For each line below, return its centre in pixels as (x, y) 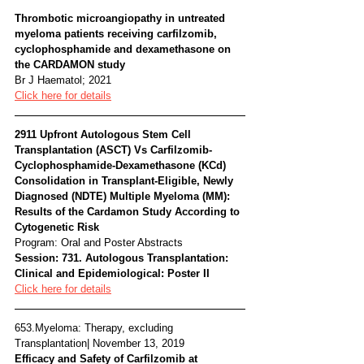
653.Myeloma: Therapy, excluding (95, 327)
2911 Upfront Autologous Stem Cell (104, 134)
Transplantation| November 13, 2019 (100, 343)
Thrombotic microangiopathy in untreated (121, 18)
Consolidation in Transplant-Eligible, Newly (126, 180)
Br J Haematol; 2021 (63, 80)
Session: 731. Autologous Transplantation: (123, 258)
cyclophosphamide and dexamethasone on (124, 49)
